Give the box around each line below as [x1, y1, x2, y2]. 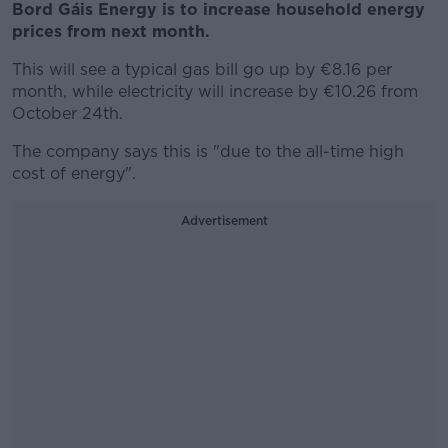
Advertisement [180, 213, 268, 228]
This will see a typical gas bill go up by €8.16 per [12, 60, 392, 79]
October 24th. [12, 104, 123, 123]
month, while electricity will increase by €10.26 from [12, 82, 418, 101]
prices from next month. [12, 22, 210, 41]
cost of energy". [12, 164, 136, 183]
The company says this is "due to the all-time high [12, 142, 404, 161]
